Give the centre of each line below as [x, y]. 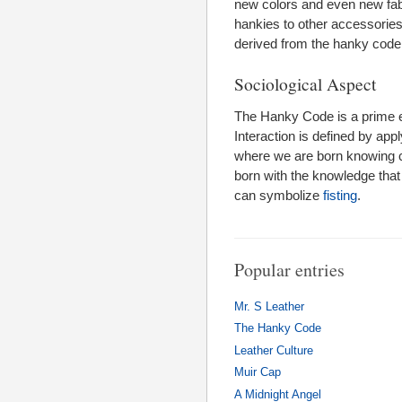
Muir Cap [258, 373]
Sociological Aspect [305, 84]
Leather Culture [274, 350]
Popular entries [289, 270]
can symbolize [279, 196]
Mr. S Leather [269, 306]
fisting [340, 196]
